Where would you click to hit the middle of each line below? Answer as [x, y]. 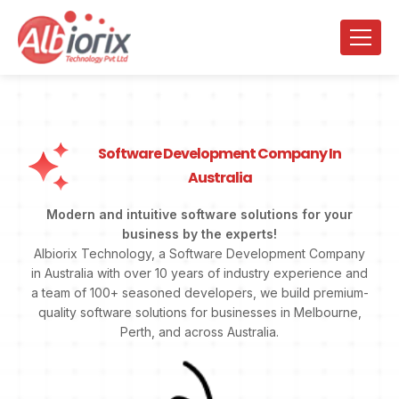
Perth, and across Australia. [199, 332]
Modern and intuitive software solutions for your [199, 215]
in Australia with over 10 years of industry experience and [199, 273]
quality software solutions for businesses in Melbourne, [199, 313]
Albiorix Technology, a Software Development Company [199, 254]
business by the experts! [199, 234]
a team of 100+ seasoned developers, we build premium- [199, 293]
